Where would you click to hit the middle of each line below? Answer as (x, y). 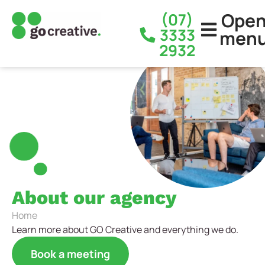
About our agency (94, 198)
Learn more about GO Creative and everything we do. (125, 230)
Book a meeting (70, 254)
